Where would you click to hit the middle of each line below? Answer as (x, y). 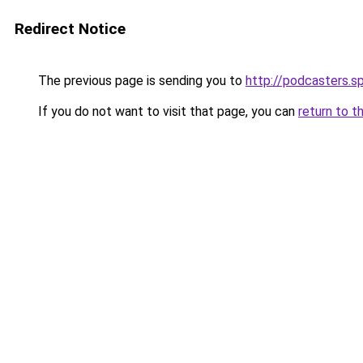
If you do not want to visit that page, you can (167, 111)
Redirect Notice (70, 29)
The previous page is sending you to (140, 81)
